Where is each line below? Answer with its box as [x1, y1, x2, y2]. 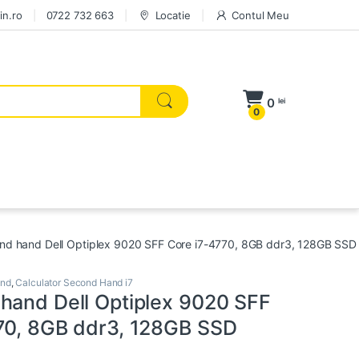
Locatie [155, 8, 191, 22]
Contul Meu [232, 8, 289, 22]
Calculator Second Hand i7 [15, 276, 133, 289]
